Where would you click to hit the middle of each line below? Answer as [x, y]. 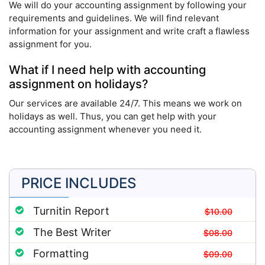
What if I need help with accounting [107, 70]
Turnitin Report [71, 211]
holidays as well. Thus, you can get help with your [113, 117]
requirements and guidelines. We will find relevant [114, 18]
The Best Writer [72, 232]
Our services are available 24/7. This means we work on [125, 104]
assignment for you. [50, 44]
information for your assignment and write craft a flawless [129, 31]
